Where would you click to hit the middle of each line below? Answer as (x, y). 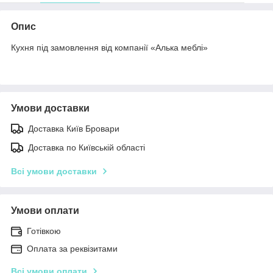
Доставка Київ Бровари (74, 128)
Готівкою (44, 231)
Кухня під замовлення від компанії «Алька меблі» (109, 47)
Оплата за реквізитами (72, 248)
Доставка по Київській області (87, 147)
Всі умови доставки (54, 171)
